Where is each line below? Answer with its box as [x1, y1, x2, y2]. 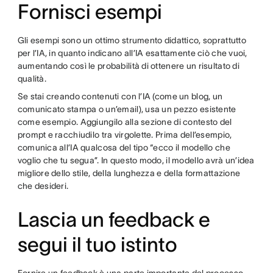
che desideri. [17, 181, 71, 191]
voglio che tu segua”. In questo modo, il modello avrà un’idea [17, 155, 255, 165]
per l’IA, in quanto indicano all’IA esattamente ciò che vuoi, [17, 48, 247, 58]
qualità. [17, 74, 49, 83]
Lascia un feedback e [17, 208, 210, 231]
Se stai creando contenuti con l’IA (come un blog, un [17, 91, 223, 101]
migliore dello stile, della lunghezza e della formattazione [17, 168, 241, 178]
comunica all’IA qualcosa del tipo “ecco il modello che [17, 143, 230, 152]
